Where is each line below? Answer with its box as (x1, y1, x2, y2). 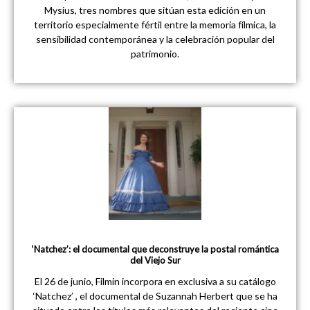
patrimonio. (131, 47, 179, 60)
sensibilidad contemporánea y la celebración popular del (35, 33, 275, 45)
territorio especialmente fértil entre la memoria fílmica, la (34, 18, 276, 30)
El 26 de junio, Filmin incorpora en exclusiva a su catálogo (34, 275, 276, 287)
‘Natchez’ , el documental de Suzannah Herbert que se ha (33, 289, 277, 302)
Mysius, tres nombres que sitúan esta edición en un (44, 3, 266, 16)
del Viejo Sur (129, 254, 181, 266)
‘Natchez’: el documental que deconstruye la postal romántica (31, 243, 279, 255)
